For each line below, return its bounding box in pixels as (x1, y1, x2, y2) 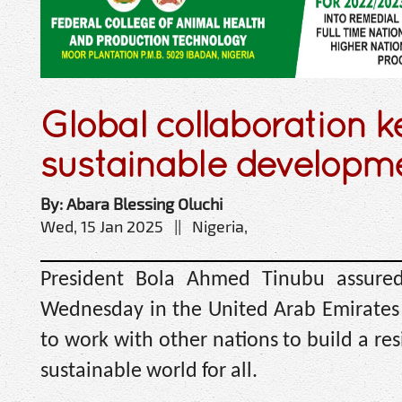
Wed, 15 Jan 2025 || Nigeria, (40, 215, 248, 236)
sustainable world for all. (40, 360, 258, 382)
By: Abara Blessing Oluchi (40, 193, 223, 214)
